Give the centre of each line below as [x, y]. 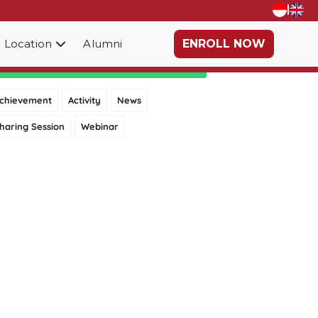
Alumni [103, 44]
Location [28, 44]
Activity [84, 100]
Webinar [100, 126]
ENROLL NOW [224, 44]
